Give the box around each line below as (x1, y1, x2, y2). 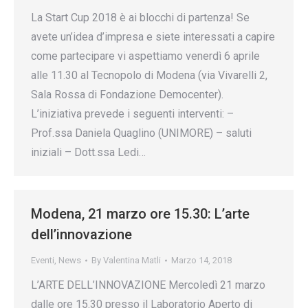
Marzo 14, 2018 (171, 255, 232, 265)
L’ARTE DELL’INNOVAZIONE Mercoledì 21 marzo (31, 278, 265, 291)
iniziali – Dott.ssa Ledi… (31, 146, 146, 159)
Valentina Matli (103, 255, 161, 265)
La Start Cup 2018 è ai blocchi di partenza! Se (31, 11, 250, 24)
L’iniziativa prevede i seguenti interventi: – (31, 107, 234, 120)
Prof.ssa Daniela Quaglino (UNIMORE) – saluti (31, 126, 252, 140)
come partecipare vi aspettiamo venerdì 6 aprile (31, 49, 260, 63)
